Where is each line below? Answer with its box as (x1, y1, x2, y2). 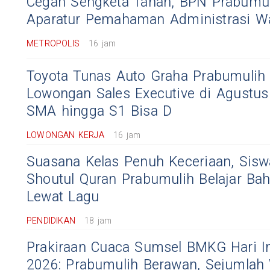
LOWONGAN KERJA (27, 129, 104, 142)
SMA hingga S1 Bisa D (27, 101, 172, 122)
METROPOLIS (27, 37, 80, 50)
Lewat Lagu (27, 187, 99, 207)
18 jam (84, 215, 112, 227)
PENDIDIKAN (27, 215, 75, 227)
